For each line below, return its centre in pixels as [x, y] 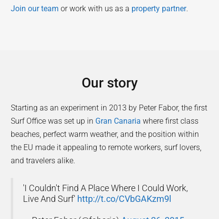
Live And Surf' [50, 198]
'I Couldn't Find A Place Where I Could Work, [106, 188]
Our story [109, 83]
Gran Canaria [118, 121]
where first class [170, 121]
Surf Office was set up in [53, 121]
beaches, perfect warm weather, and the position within [105, 134]
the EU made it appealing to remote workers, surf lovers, [106, 147]
